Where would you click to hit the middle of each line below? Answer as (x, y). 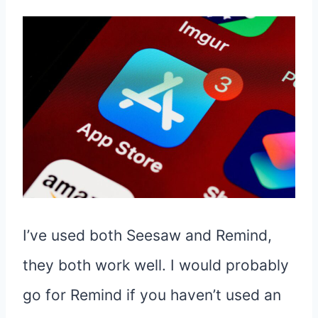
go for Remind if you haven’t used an (152, 295)
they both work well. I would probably (156, 265)
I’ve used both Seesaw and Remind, (147, 236)
